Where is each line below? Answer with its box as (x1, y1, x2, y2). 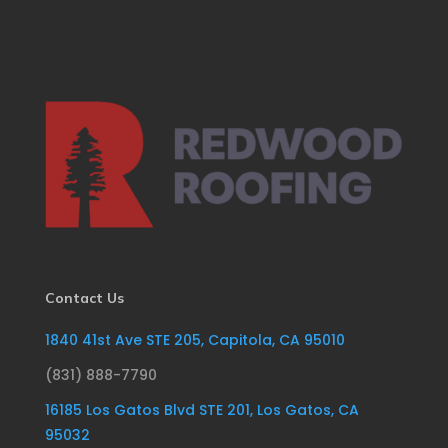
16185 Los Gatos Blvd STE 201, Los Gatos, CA (44, 400, 359, 421)
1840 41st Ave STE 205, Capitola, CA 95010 (44, 330, 345, 351)
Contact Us (44, 289, 124, 308)
